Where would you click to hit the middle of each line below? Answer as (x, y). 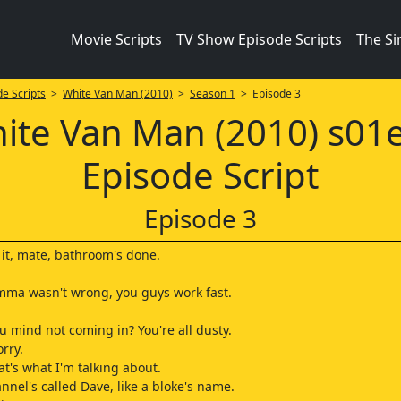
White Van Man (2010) (117, 94)
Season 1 (212, 94)
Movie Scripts (116, 39)
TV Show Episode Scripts (259, 39)
